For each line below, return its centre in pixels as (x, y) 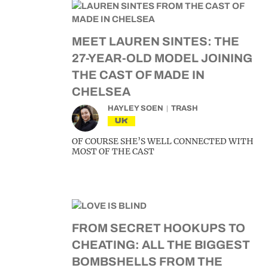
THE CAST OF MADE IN (138, 75)
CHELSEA (101, 92)
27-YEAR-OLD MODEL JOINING (162, 58)
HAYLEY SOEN (135, 108)
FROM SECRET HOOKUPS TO (159, 228)
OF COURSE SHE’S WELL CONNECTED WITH (163, 141)
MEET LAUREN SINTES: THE (156, 41)
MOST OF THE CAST (113, 151)
